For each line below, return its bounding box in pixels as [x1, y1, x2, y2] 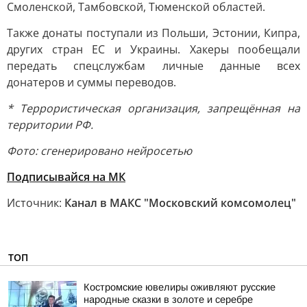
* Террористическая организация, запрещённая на [7, 101, 300, 116]
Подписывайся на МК [7, 169, 125, 184]
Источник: [7, 195, 64, 210]
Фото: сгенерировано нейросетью [7, 143, 192, 158]
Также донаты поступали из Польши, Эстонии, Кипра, [7, 25, 300, 40]
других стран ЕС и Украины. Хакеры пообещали [7, 42, 300, 57]
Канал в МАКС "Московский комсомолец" [64, 195, 296, 210]
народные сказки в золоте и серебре [84, 294, 253, 305]
